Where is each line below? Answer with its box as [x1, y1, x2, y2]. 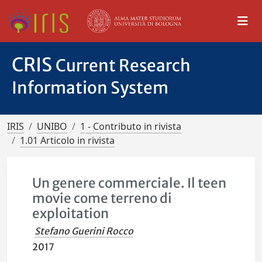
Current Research [56, 55, 191, 76]
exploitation [32, 205, 109, 222]
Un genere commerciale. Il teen [32, 175, 227, 191]
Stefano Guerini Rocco [35, 225, 134, 237]
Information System [12, 77, 168, 98]
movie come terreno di [32, 190, 173, 206]
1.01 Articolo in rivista [20, 134, 115, 147]
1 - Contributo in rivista [80, 120, 181, 133]
